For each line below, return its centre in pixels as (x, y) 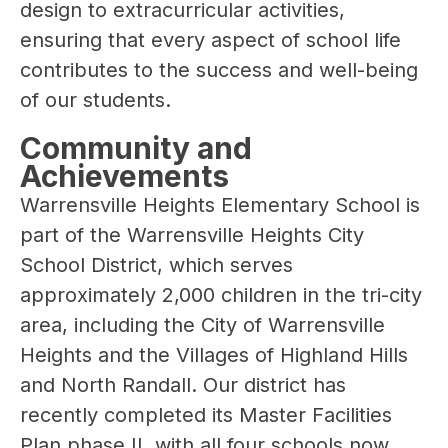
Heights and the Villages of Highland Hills (214, 355)
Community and (136, 148)
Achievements (124, 176)
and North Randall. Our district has (183, 385)
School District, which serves (156, 265)
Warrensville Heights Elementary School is (220, 205)
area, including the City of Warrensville (202, 325)
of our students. (95, 100)
